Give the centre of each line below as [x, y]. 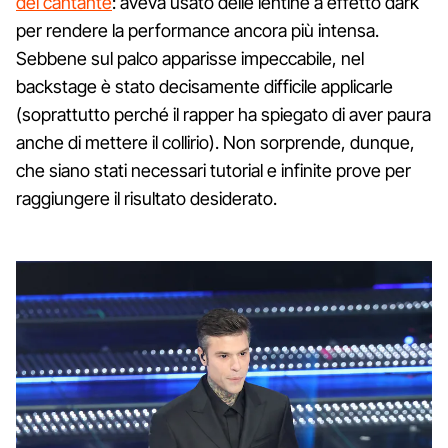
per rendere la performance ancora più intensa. [197, 30]
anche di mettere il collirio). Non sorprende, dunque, [215, 142]
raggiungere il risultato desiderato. [146, 198]
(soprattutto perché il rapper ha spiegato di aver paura [223, 114]
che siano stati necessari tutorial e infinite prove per [213, 170]
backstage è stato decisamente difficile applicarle [204, 86]
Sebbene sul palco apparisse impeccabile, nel [190, 58]
